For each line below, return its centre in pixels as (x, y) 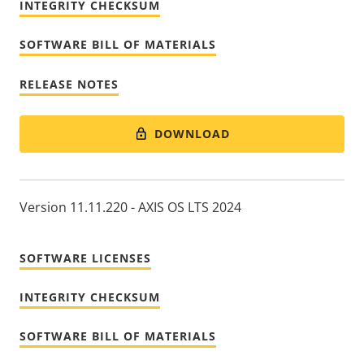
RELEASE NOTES (69, 84)
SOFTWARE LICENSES (85, 258)
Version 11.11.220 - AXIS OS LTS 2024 (130, 208)
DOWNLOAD (193, 133)
